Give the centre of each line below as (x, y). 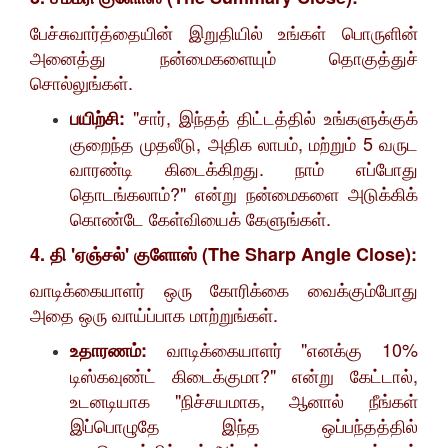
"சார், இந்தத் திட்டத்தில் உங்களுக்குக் (271, 117)
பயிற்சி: (97, 118)
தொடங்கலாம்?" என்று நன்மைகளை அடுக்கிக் (244, 193)
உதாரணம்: (108, 350)
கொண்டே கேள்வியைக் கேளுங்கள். (200, 218)
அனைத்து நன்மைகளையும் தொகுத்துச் (224, 57)
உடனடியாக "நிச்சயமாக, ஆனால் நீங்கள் (244, 400)
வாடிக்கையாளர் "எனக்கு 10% (282, 349)
